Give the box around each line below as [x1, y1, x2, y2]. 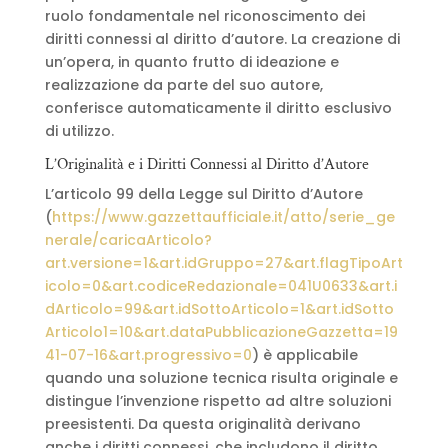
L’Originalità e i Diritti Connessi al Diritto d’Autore [44, 154, 369, 175]
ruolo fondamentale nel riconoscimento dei [44, 6, 365, 26]
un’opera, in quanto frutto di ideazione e [44, 52, 339, 72]
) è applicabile [251, 345, 358, 365]
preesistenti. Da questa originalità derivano [44, 414, 361, 434]
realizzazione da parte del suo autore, [44, 75, 323, 95]
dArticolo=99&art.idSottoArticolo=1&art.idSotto [44, 299, 394, 319]
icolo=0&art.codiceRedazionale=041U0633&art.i [44, 276, 397, 296]
